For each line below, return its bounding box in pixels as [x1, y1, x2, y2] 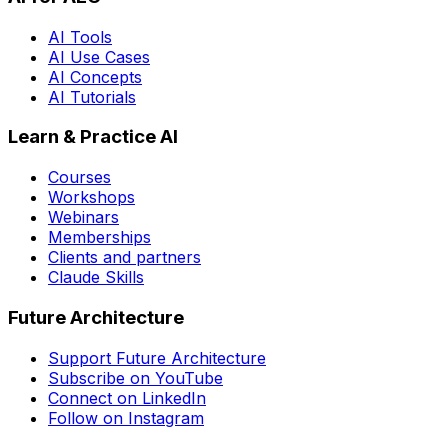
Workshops [48, 187, 135, 208]
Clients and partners [48, 247, 201, 268]
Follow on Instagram [48, 407, 204, 428]
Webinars [48, 207, 119, 228]
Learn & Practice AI [8, 125, 178, 149]
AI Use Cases [48, 46, 150, 67]
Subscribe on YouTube [48, 367, 223, 388]
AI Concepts [48, 66, 142, 87]
